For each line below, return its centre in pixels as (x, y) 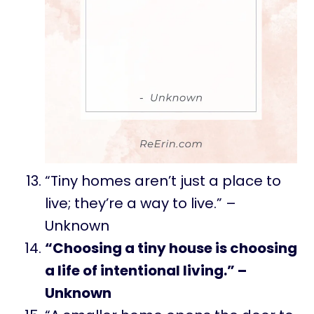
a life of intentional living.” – (146, 270)
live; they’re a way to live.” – (141, 203)
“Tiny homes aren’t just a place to (163, 180)
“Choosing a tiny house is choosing (171, 248)
